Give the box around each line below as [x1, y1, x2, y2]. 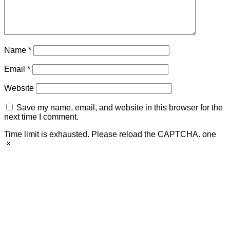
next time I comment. [4, 112, 79, 122]
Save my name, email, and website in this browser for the [16, 103, 223, 112]
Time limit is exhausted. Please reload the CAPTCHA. [4, 130, 200, 139]
